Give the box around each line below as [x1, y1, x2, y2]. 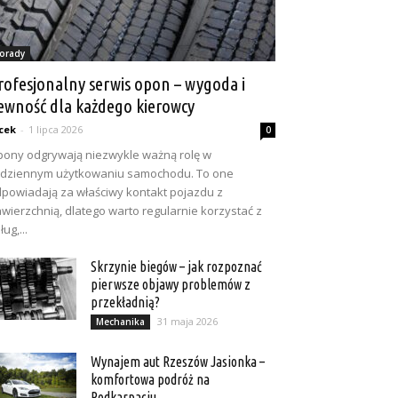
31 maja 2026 [157, 314, 218, 328]
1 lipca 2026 [28, 123, 83, 136]
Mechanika [96, 315, 145, 328]
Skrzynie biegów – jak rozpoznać [91, 259, 262, 275]
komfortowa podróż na [91, 371, 210, 387]
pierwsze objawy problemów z [91, 276, 251, 292]
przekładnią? [91, 294, 160, 310]
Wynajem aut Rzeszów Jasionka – [91, 354, 265, 370]
